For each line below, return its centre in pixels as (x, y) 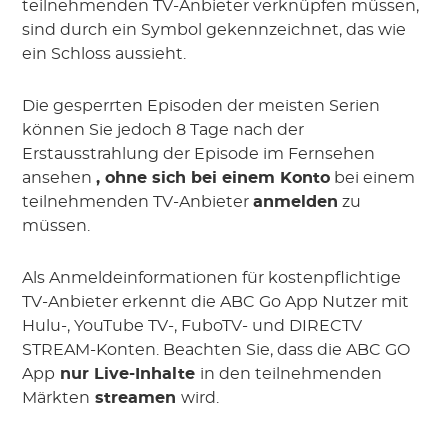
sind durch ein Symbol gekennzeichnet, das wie (214, 29)
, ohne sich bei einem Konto (213, 177)
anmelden (296, 201)
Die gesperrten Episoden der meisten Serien (201, 105)
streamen (136, 397)
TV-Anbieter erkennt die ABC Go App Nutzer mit (216, 301)
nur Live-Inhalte (128, 373)
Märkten (56, 397)
